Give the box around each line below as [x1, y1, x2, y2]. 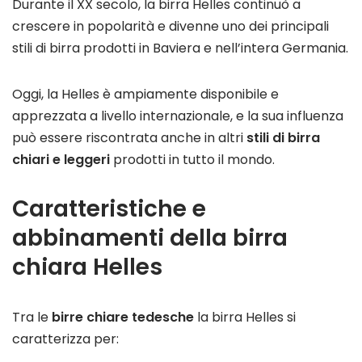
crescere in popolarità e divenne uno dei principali [12, 17, 329, 36]
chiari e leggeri [12, 150, 110, 170]
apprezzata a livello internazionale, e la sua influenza [12, 107, 343, 126]
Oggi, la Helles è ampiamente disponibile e [12, 85, 279, 104]
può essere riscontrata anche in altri [12, 128, 246, 148]
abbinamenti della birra [12, 222, 288, 255]
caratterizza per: [12, 330, 119, 349]
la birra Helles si [194, 308, 296, 327]
